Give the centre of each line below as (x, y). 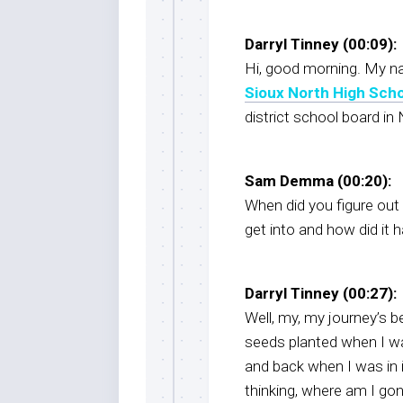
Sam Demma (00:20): (318, 180)
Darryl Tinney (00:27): (321, 293)
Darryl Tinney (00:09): (321, 44)
